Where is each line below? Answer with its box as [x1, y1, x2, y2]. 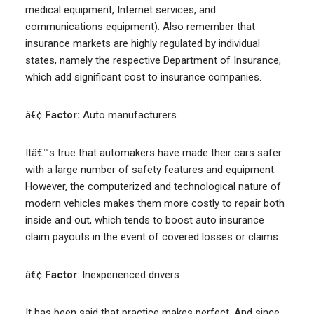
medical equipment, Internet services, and [25, 4, 216, 16]
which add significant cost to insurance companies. [25, 71, 261, 83]
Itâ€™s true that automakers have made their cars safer [25, 146, 282, 159]
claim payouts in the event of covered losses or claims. [25, 231, 280, 243]
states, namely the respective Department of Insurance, [25, 54, 281, 67]
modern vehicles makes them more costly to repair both [25, 197, 285, 210]
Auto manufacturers [79, 109, 177, 121]
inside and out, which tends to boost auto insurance [25, 214, 264, 226]
